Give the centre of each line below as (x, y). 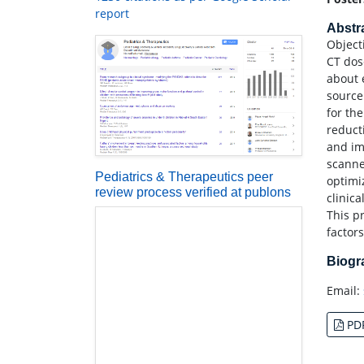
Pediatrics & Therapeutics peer (184, 176)
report (112, 14)
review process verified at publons (193, 192)
